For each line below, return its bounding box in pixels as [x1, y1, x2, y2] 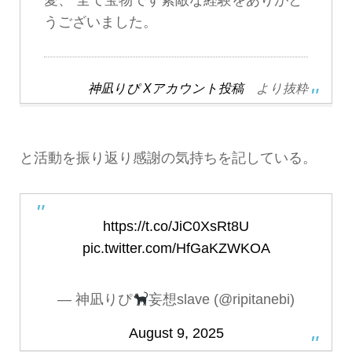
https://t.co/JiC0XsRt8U [103, 218, 249, 234]
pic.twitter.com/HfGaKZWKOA [82, 240, 270, 256]
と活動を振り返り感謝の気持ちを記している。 [19, 150, 317, 167]
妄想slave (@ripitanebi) [148, 291, 295, 308]
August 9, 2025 [128, 325, 224, 342]
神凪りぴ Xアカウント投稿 [88, 81, 244, 96]
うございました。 [43, 13, 157, 30]
